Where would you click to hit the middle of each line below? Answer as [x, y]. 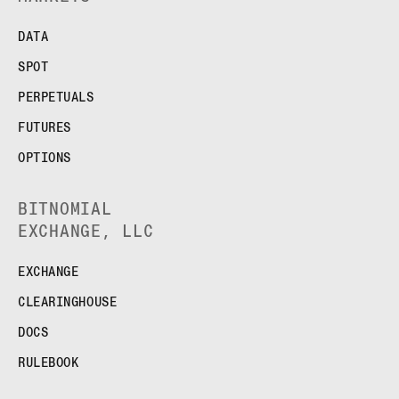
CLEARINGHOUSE [68, 302]
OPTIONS [45, 158]
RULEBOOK [49, 363]
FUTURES [45, 128]
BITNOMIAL [65, 209]
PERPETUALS [56, 98]
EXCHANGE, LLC [86, 232]
